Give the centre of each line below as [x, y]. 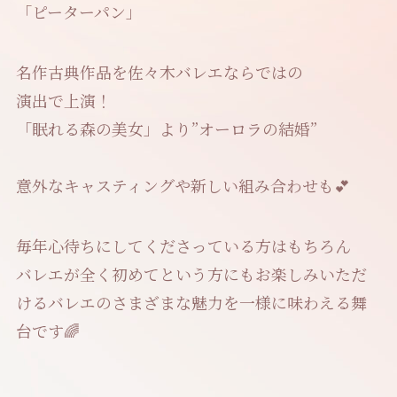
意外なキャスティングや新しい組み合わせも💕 [183, 186]
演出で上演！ [63, 101]
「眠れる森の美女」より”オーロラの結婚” [166, 129]
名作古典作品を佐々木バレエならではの [159, 72]
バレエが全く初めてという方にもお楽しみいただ [191, 273]
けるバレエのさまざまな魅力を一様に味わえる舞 [191, 302]
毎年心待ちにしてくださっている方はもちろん [183, 245]
